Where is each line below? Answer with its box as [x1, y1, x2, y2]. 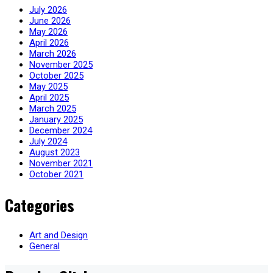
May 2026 [29, 26, 68, 37]
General [29, 241, 60, 252]
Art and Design [29, 230, 88, 241]
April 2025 [29, 91, 69, 103]
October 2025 [29, 69, 83, 81]
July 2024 [29, 135, 67, 147]
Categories [5, 193, 74, 217]
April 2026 [29, 37, 69, 48]
